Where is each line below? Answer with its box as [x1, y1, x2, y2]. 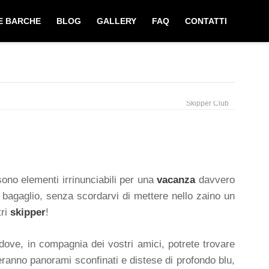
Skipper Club [186, 99, 229, 107]
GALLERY [97, 16, 136, 26]
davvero [195, 174, 235, 186]
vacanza [157, 174, 196, 186]
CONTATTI [185, 16, 227, 26]
